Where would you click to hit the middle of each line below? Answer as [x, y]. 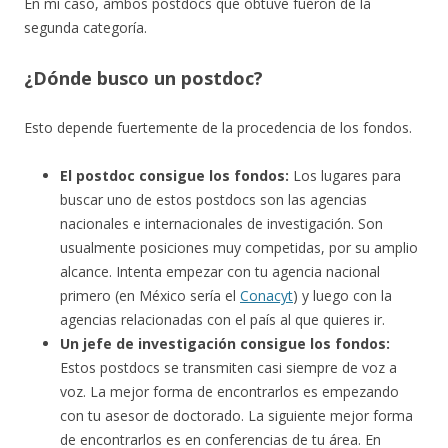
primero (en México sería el [150, 296]
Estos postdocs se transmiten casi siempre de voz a [228, 368]
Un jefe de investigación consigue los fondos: [225, 344]
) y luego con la [342, 296]
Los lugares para [345, 176]
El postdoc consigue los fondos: [174, 176]
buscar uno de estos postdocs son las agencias [213, 200]
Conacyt [266, 296]
